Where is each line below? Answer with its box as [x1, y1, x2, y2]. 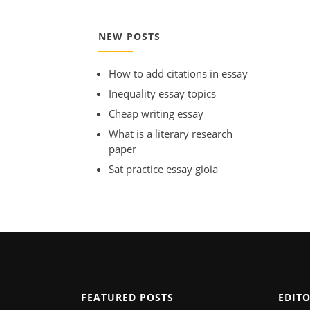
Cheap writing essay [109, 106, 203, 120]
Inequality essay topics [109, 86, 216, 100]
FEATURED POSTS [81, 290, 174, 304]
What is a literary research [109, 126, 232, 140]
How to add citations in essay [109, 66, 248, 80]
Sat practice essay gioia [109, 161, 218, 176]
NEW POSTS [98, 29, 161, 43]
